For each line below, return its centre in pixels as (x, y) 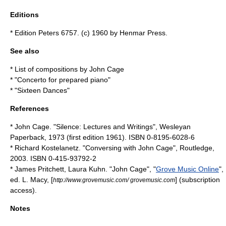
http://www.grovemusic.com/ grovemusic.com (114, 180)
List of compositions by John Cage (69, 69)
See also (25, 51)
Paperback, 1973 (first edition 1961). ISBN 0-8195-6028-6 (102, 137)
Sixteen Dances (42, 90)
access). (23, 190)
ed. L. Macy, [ (32, 180)
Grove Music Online (187, 169)
